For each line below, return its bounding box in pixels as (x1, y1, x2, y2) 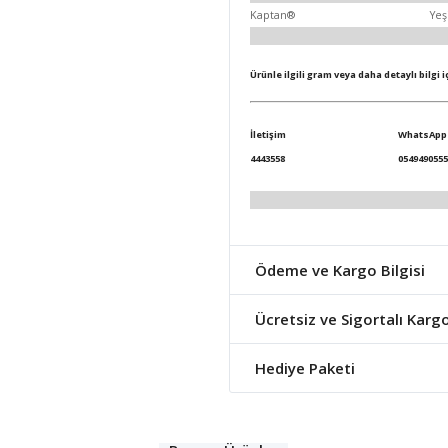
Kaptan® (250, 7, 295, 22)
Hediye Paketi (255, 357, 355, 378)
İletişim (250, 127, 286, 141)
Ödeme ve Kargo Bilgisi (255, 259, 425, 280)
